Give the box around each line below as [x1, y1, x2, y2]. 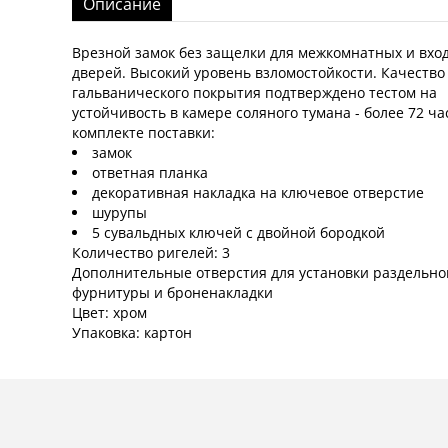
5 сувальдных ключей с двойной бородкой [92, 223, 385, 243]
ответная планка [92, 163, 208, 183]
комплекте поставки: [72, 123, 215, 143]
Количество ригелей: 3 [72, 243, 234, 263]
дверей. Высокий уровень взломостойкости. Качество [72, 63, 445, 83]
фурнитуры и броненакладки [72, 283, 277, 303]
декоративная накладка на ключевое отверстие [92, 183, 424, 203]
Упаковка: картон [72, 323, 192, 343]
